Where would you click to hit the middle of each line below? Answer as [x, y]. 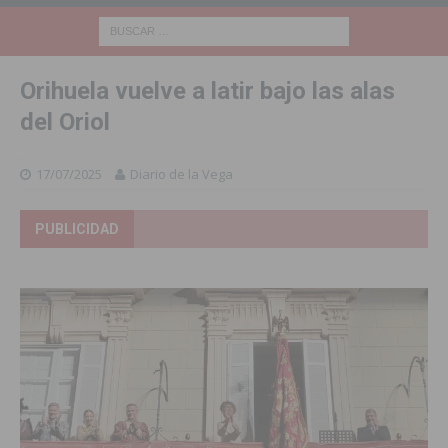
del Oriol [65, 121]
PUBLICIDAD [77, 228]
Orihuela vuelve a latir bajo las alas [207, 90]
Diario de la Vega [181, 173]
